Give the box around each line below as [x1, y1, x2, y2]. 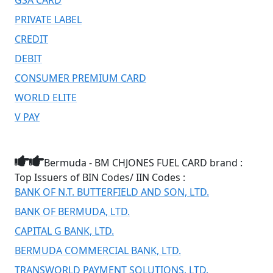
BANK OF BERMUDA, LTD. [15, 204, 130, 218]
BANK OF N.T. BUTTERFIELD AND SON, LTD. [15, 185, 209, 199]
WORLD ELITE [15, 90, 77, 104]
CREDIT [15, 32, 48, 46]
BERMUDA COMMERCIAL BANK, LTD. [15, 243, 181, 257]
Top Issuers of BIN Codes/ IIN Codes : [15, 170, 185, 184]
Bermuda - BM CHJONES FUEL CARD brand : [44, 155, 243, 169]
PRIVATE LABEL [15, 12, 82, 26]
